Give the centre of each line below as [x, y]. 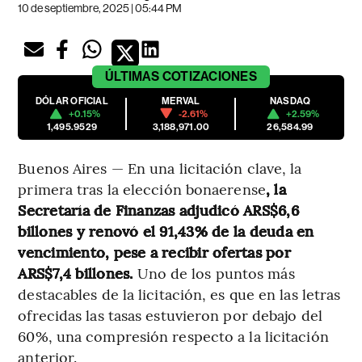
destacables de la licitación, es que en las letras [179, 293]
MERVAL [181, 101]
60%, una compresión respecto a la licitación [173, 335]
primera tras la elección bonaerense [142, 188]
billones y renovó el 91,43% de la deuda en [166, 230]
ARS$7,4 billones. [76, 272]
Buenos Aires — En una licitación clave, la [160, 167]
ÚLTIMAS [133, 76]
